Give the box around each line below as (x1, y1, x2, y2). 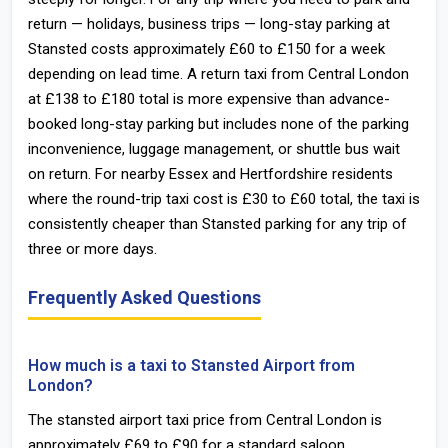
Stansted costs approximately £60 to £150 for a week (28, 40, 385, 58)
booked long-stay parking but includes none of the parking (28, 115, 409, 133)
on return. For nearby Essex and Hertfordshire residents (28, 165, 393, 183)
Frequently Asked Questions (28, 287, 261, 308)
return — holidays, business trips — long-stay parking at (28, 15, 390, 33)
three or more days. (28, 240, 157, 258)
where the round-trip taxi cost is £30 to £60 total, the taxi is (28, 190, 420, 208)
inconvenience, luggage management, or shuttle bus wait (28, 140, 400, 158)
